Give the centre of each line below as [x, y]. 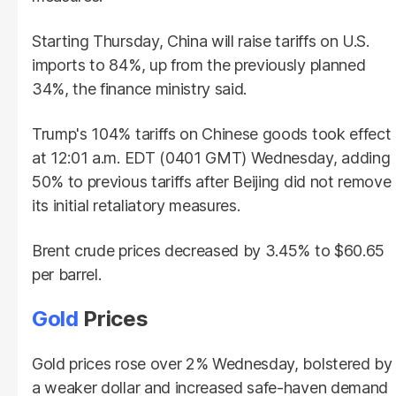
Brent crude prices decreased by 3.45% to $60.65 [208, 250]
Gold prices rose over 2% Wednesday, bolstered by [212, 363]
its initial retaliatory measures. [136, 205]
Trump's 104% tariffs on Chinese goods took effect [212, 133]
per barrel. [67, 274]
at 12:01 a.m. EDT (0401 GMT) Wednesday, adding [211, 157]
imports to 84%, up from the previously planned [199, 65]
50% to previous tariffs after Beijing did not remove [212, 181]
